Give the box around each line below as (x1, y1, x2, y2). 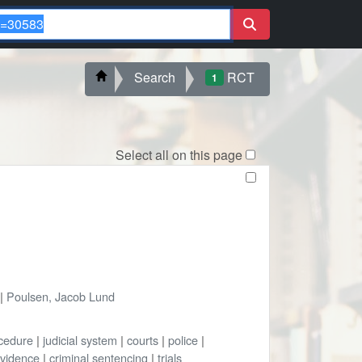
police (167, 330, 198, 348)
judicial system (42, 330, 117, 348)
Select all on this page (115, 145, 242, 164)
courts (126, 330, 158, 348)
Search (134, 67, 176, 86)
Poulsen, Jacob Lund (6, 287, 115, 305)
